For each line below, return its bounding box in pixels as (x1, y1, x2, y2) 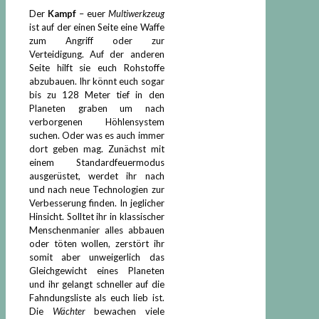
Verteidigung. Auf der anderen (29, 48, 164, 60)
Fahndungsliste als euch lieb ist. (29, 291, 164, 303)
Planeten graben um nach (29, 102, 164, 114)
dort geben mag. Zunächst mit (29, 142, 164, 155)
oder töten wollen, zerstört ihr (29, 237, 164, 249)
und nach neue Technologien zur (29, 183, 164, 195)
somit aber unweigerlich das (29, 251, 164, 263)
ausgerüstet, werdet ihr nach (29, 169, 164, 182)
